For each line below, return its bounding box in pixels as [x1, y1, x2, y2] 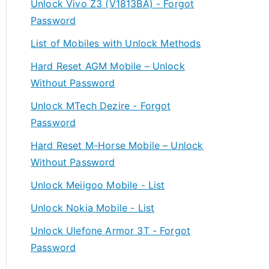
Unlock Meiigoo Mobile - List [31, 179, 165, 191]
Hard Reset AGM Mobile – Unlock [31, 60, 185, 72]
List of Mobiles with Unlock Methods [31, 37, 201, 49]
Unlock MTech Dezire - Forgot [31, 100, 171, 112]
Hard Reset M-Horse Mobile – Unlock [31, 139, 204, 151]
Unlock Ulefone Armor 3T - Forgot [31, 225, 191, 237]
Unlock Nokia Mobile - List [31, 202, 155, 214]
